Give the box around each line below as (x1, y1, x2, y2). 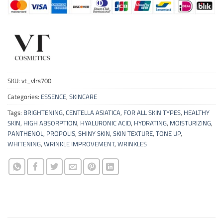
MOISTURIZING (170, 117, 211, 128)
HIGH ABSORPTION (23, 117, 77, 128)
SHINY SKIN (78, 128, 110, 138)
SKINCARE (69, 91, 97, 102)
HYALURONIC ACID (80, 117, 131, 128)
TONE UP (156, 128, 181, 138)
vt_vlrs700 (21, 75, 51, 86)
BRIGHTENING (23, 107, 63, 117)
